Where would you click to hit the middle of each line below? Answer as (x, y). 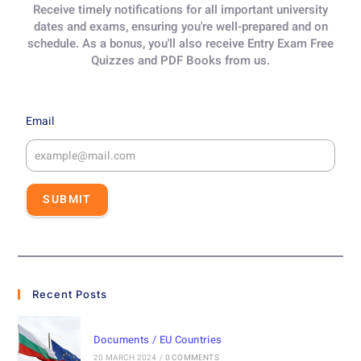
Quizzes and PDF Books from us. (180, 61)
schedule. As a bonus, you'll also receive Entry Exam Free (180, 44)
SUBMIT (67, 200)
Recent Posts (70, 295)
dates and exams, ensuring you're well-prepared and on (180, 27)
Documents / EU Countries (158, 339)
